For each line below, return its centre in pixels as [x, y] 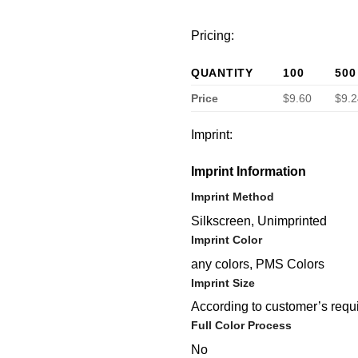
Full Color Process [241, 326]
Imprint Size [223, 282]
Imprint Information [249, 172]
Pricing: [213, 35]
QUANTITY [222, 73]
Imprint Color [227, 239]
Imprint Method [233, 197]
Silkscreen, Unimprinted [259, 221]
